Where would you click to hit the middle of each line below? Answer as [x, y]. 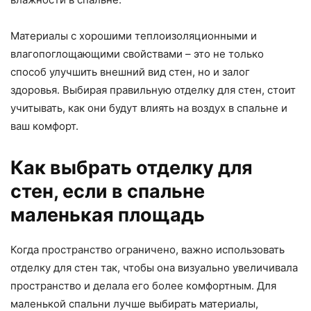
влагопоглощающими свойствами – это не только [137, 53]
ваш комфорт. [44, 126]
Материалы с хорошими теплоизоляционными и [134, 35]
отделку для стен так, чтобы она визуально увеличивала [154, 267]
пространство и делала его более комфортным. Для [143, 285]
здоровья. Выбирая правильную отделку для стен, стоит [153, 90]
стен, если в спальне [108, 191]
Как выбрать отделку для [132, 167]
